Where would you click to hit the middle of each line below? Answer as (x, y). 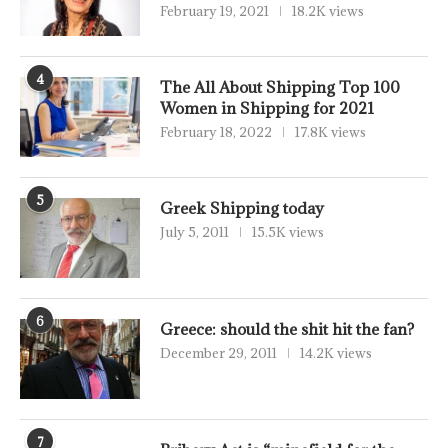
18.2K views (328, 11)
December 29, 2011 (218, 353)
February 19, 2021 (214, 11)
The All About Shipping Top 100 (280, 87)
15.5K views (288, 232)
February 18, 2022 (216, 132)
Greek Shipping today (242, 208)
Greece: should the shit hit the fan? (287, 329)
